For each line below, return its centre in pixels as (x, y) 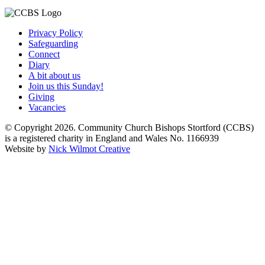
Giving (41, 96)
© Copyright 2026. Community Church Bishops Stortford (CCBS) (129, 127)
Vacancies (47, 107)
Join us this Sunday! (66, 86)
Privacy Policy (56, 33)
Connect (44, 54)
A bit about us (54, 75)
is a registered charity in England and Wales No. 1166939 (112, 138)
